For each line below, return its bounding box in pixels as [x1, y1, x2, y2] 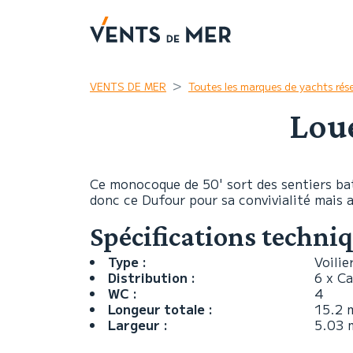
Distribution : [108, 268, 195, 287]
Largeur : [108, 315, 168, 334]
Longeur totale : [108, 299, 213, 318]
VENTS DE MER [90, 79, 166, 94]
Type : [108, 252, 147, 271]
